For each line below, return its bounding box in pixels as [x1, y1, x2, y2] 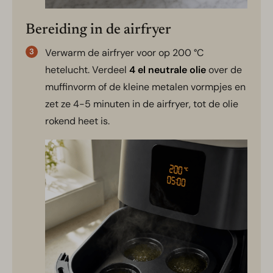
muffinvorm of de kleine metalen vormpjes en [45, 80, 246, 93]
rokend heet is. [45, 114, 110, 127]
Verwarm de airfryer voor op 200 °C [45, 46, 204, 59]
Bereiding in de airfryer [26, 22, 171, 37]
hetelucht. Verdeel [45, 63, 129, 76]
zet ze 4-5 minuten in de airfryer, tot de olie [45, 97, 238, 110]
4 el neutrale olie [129, 63, 206, 76]
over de [206, 63, 242, 76]
